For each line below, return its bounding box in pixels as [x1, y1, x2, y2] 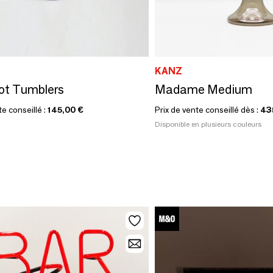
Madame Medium [155, 82, 252, 97]
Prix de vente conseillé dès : [155, 104, 260, 115]
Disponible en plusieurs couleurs [155, 119, 261, 129]
